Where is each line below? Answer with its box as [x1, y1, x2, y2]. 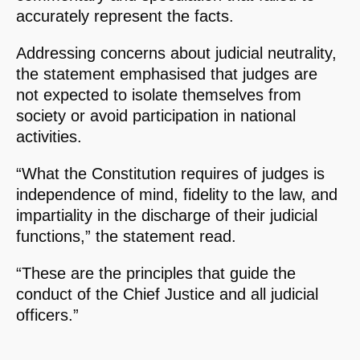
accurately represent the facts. [16, 7, 234, 26]
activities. [16, 128, 82, 146]
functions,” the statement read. [16, 227, 236, 246]
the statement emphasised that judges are [16, 65, 317, 84]
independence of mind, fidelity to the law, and [16, 186, 337, 204]
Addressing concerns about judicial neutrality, [16, 44, 337, 63]
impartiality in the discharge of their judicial [16, 207, 317, 225]
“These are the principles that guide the [16, 264, 296, 283]
